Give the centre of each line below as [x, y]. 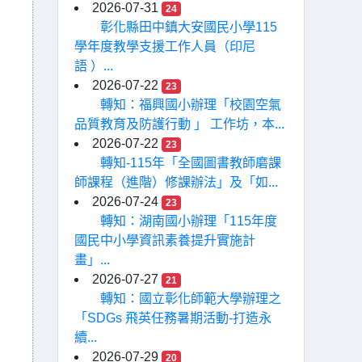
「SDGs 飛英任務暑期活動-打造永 [173, 318]
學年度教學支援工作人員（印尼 [165, 46]
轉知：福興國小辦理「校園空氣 [191, 105]
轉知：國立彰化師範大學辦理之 [191, 299]
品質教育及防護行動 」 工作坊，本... [179, 124]
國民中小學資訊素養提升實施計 [165, 240]
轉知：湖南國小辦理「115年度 [189, 221]
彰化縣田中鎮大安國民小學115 [189, 27]
